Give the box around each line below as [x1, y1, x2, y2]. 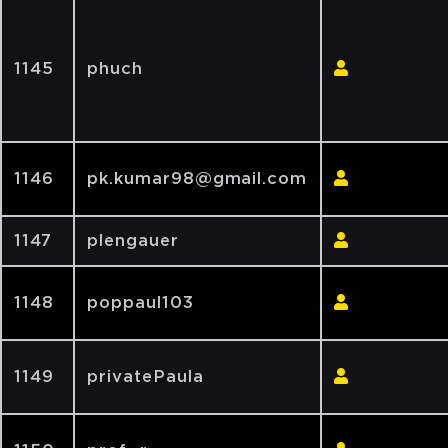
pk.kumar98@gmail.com [87, 169, 308, 188]
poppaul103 [87, 293, 194, 312]
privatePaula [87, 367, 204, 386]
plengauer [87, 231, 179, 250]
